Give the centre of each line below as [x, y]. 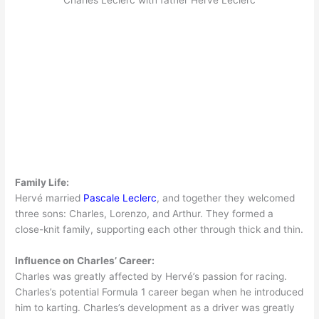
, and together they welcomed [226, 198]
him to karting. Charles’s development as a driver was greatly [155, 308]
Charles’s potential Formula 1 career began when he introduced [159, 292]
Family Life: [42, 183]
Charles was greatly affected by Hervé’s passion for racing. [151, 276]
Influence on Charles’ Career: [85, 261]
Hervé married [49, 198]
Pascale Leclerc [120, 198]
